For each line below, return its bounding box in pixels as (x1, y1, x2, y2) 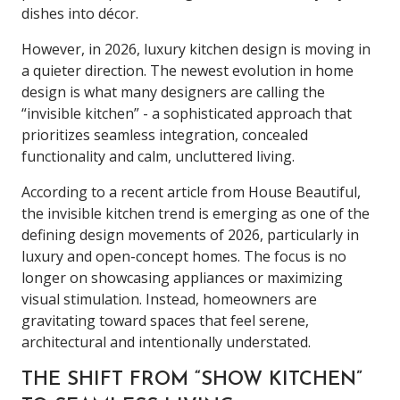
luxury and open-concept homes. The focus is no (21, 246, 346, 266)
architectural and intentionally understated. (21, 331, 311, 352)
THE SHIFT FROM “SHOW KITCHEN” (21, 370, 362, 389)
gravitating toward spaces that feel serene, (21, 310, 309, 330)
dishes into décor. (21, 3, 138, 23)
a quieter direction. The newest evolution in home (21, 60, 354, 80)
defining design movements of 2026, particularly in (21, 224, 359, 245)
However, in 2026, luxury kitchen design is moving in (21, 38, 371, 59)
